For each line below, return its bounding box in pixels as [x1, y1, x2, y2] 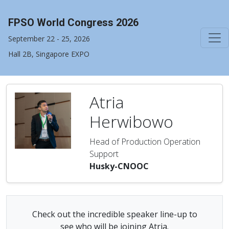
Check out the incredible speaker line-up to [32, 209, 197, 220]
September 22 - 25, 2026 [8, 34, 90, 43]
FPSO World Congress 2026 [8, 16, 139, 29]
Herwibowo [89, 110, 173, 132]
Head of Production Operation [89, 136, 200, 147]
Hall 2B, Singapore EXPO [8, 49, 89, 59]
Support [89, 148, 119, 159]
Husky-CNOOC [89, 161, 149, 172]
